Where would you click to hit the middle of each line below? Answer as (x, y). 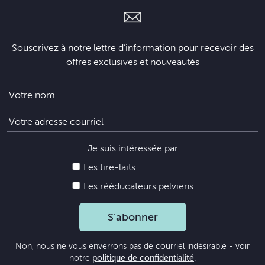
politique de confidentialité (143, 258)
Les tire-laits (108, 167)
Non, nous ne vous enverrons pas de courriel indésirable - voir (132, 246)
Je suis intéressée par (132, 148)
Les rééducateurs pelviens (137, 186)
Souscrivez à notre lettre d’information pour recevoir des (132, 48)
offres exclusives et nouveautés (132, 62)
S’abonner (132, 217)
